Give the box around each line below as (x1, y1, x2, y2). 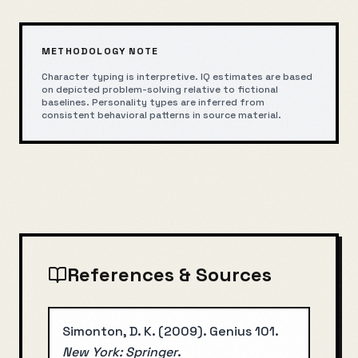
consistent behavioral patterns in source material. (42, 109, 281, 121)
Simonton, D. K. (62, 323, 155, 340)
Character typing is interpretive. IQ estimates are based (42, 70, 312, 83)
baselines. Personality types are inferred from (42, 96, 265, 109)
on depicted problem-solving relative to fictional (42, 83, 278, 96)
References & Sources (67, 262, 272, 287)
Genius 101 (209, 323, 275, 340)
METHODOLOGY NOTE (42, 45, 159, 58)
